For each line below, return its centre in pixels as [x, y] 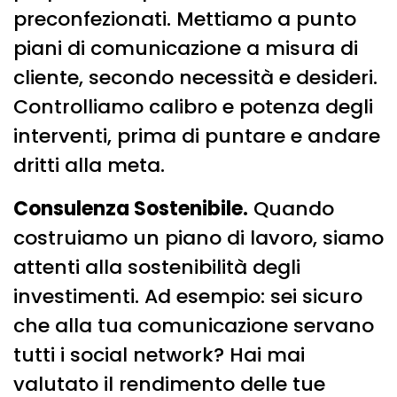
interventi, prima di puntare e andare [197, 136]
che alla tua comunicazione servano [194, 325]
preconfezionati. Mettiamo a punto [185, 19]
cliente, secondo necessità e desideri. [195, 77]
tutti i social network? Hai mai [159, 354]
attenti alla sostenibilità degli [157, 267]
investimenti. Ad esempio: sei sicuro [188, 296]
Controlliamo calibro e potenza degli [193, 106]
